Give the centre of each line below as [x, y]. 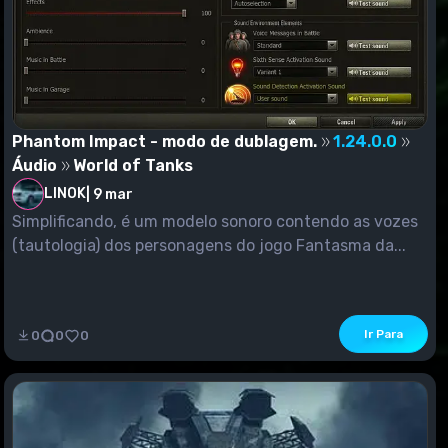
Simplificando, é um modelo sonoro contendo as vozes [215, 222]
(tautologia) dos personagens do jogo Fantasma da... [209, 246]
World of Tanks [133, 166]
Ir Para [383, 334]
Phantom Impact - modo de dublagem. [164, 142]
